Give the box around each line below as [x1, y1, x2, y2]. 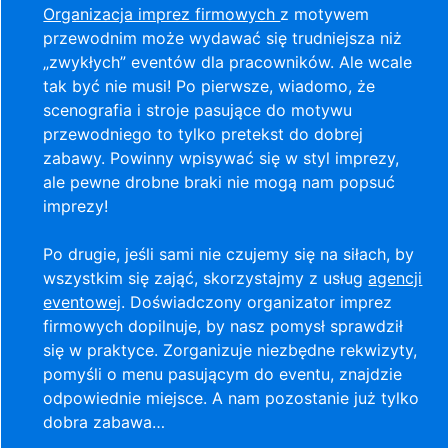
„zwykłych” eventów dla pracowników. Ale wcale [43, 52, 413, 73]
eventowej [43, 292, 122, 313]
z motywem [280, 4, 370, 25]
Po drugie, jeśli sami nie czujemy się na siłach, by [43, 244, 415, 265]
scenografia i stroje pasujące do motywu [43, 100, 353, 121]
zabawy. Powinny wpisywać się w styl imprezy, [43, 148, 400, 169]
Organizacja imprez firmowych [43, 4, 281, 25]
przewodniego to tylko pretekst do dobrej [43, 124, 364, 145]
